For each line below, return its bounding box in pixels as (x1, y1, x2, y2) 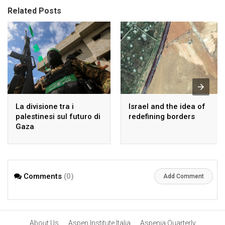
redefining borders (129, 111, 195, 121)
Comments (22, 172, 64, 181)
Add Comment (163, 173, 204, 180)
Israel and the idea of (129, 101, 205, 111)
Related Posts (8, 6, 61, 16)
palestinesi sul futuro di (16, 111, 100, 121)
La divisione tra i (16, 101, 74, 111)
